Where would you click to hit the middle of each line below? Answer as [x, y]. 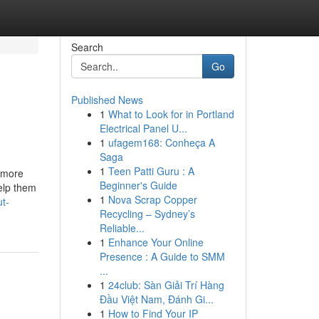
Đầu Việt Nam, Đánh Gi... [156, 299]
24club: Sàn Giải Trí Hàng [166, 285]
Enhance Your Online [156, 242]
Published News [107, 100]
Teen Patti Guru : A [151, 171]
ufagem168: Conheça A [161, 142]
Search [87, 47]
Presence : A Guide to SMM [162, 256]
